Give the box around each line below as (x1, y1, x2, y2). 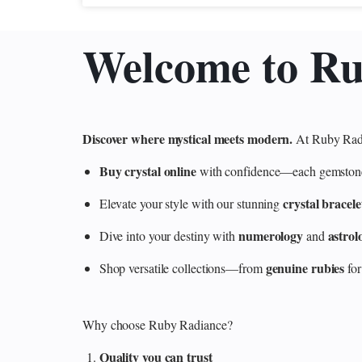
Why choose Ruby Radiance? (82, 315, 233, 333)
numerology (238, 225, 303, 245)
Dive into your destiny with (99, 226, 238, 244)
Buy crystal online (99, 161, 196, 180)
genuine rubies (265, 258, 345, 277)
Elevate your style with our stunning (99, 194, 284, 212)
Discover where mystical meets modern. (82, 128, 293, 148)
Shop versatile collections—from (99, 259, 266, 276)
